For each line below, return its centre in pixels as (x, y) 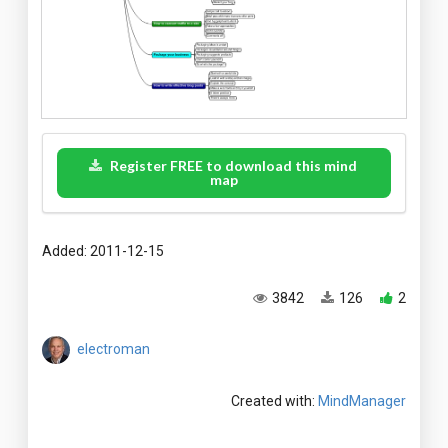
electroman (113, 348)
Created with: (274, 401)
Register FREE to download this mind (234, 166)
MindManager (362, 401)
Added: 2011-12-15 (103, 251)
